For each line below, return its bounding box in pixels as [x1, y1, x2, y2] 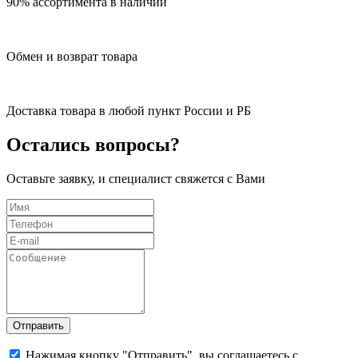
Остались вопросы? [6, 133, 180, 155]
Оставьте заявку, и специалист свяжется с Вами [6, 171, 265, 185]
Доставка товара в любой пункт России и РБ [6, 103, 251, 117]
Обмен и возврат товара [6, 49, 137, 63]
